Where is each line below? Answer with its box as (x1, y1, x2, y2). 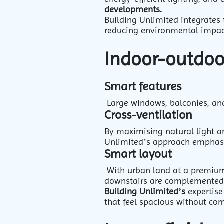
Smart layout (104, 147, 172, 161)
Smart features (104, 79, 181, 93)
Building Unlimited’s (104, 186, 185, 196)
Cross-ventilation (104, 108, 192, 122)
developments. (104, 4, 162, 14)
